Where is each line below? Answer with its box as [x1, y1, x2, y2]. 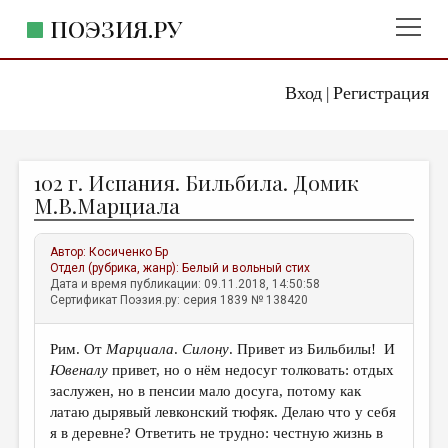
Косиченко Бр [89, 245, 169, 259]
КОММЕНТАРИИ [16, 253, 139, 272]
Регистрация [332, 83, 429, 103]
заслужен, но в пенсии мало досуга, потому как [50, 383, 362, 399]
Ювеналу [50, 362, 109, 378]
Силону [182, 341, 230, 357]
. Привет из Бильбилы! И [229, 341, 396, 357]
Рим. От [50, 341, 107, 357]
